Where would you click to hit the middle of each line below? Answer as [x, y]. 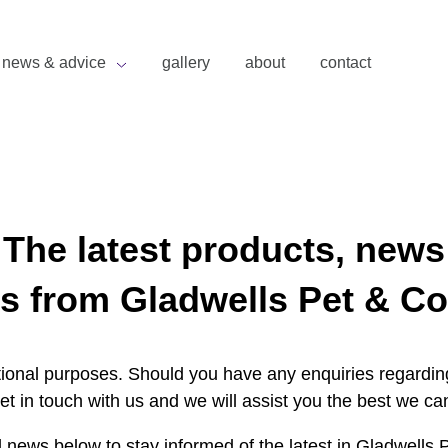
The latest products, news [224, 249]
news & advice [54, 62]
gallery [186, 62]
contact [345, 62]
